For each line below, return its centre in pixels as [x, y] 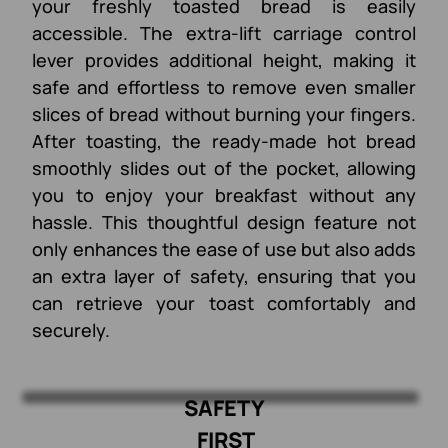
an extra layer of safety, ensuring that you [224, 275]
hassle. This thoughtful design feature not [224, 221]
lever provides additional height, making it [224, 59]
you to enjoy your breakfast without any [224, 194]
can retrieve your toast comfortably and [224, 302]
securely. [71, 329]
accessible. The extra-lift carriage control [224, 32]
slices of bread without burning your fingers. [224, 113]
